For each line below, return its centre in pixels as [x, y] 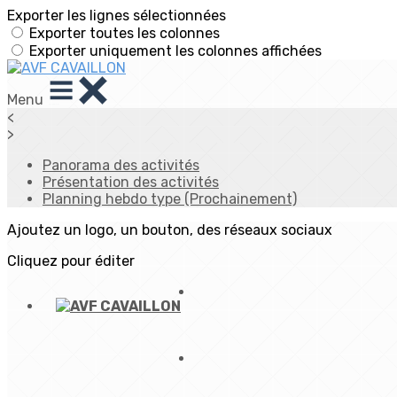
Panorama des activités [121, 165]
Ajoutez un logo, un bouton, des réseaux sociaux [170, 230]
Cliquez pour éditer [71, 261]
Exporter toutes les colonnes [125, 33]
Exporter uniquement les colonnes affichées [175, 51]
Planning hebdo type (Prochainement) [170, 199]
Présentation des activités [131, 182]
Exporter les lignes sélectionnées [117, 16]
